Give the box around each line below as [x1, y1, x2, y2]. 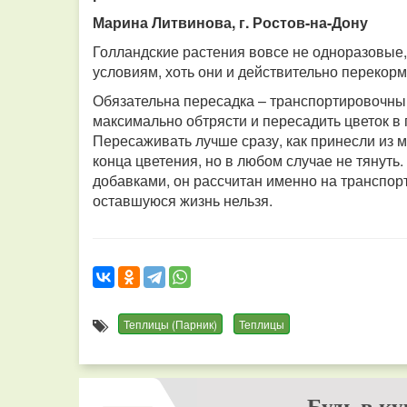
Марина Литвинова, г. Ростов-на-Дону [93, 12, 368, 33]
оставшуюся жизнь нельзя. [93, 190, 273, 211]
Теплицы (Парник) [124, 316, 217, 332]
